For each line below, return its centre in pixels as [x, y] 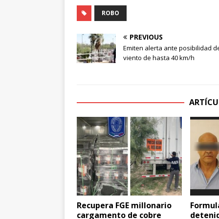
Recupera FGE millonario [124, 206]
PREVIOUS [146, 37]
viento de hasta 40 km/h [159, 57]
